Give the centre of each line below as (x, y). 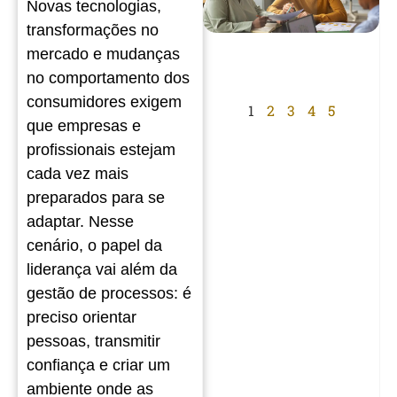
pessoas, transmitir (93, 341)
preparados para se (96, 197)
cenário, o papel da (94, 245)
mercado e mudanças (103, 54)
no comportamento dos (108, 78)
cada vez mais (78, 173)
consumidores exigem (104, 101)
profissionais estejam (101, 149)
